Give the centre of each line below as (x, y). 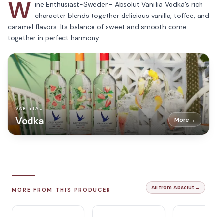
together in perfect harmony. (54, 38)
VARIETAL (29, 108)
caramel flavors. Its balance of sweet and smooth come (97, 27)
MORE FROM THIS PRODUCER (61, 190)
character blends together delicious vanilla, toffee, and (122, 15)
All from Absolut (173, 187)
